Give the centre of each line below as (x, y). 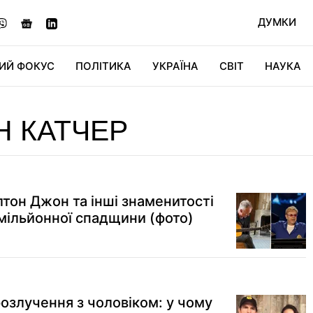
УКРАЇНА (175, 66)
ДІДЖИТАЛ (125, 106)
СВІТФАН (249, 106)
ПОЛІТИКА (103, 66)
